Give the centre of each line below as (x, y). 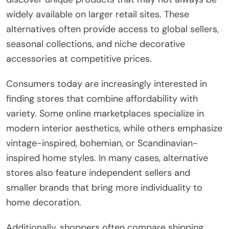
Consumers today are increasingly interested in (107, 84)
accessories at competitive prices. (79, 59)
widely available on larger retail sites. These (98, 15)
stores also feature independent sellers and (98, 173)
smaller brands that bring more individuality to (104, 188)
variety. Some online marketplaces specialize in (105, 114)
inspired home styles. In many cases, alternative (107, 158)
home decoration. (44, 203)
